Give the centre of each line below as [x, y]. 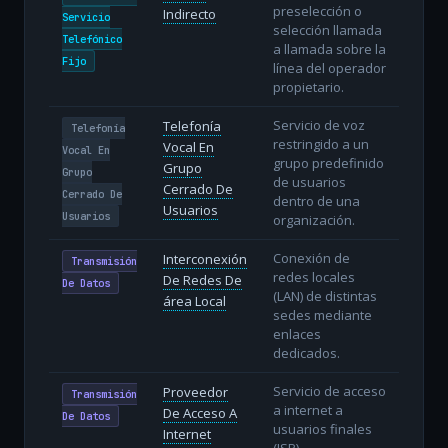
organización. [313, 219]
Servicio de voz [318, 124]
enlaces [296, 333]
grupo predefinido [328, 162]
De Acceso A [199, 412]
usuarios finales [322, 428]
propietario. [308, 86]
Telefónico [91, 38]
